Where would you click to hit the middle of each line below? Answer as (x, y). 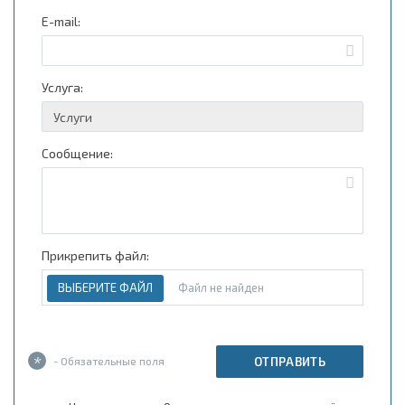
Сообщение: (77, 154)
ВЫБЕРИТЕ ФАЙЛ (105, 288)
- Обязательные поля (108, 361)
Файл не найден (221, 288)
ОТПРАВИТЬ (290, 362)
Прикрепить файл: (95, 256)
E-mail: (61, 22)
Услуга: (62, 88)
